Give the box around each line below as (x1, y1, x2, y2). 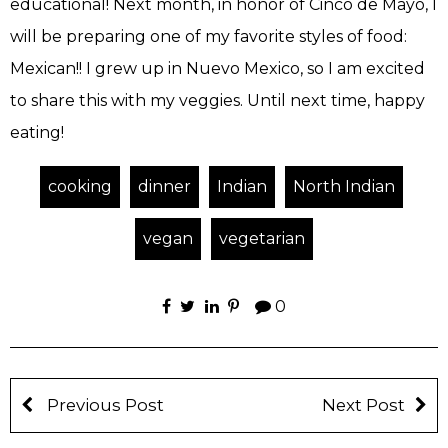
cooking (47, 177, 112, 197)
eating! (10, 123, 64, 143)
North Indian (292, 177, 395, 197)
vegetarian (219, 229, 305, 249)
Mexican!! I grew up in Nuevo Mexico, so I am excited (10, 59, 425, 79)
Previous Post (43, 395, 164, 416)
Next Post (322, 395, 405, 416)
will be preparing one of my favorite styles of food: (10, 27, 407, 47)
